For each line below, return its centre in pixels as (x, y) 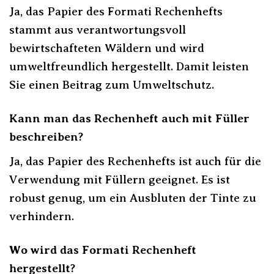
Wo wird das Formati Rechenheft (103, 250)
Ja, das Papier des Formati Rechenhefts (116, 12)
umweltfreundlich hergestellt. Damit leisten (129, 67)
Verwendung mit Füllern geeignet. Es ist (120, 179)
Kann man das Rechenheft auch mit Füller (129, 119)
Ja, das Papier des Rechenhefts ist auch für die (135, 161)
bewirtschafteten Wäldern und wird (107, 48)
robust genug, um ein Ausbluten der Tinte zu (133, 198)
